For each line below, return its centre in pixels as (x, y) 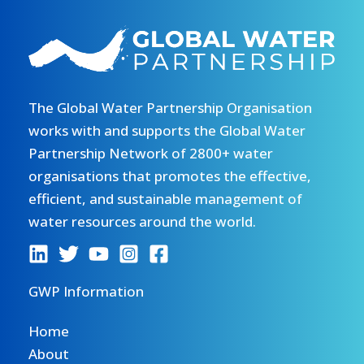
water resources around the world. (142, 222)
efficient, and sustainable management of (165, 199)
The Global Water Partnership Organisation (170, 108)
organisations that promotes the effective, (170, 176)
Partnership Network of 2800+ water (151, 154)
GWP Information (86, 292)
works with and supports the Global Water (167, 131)
